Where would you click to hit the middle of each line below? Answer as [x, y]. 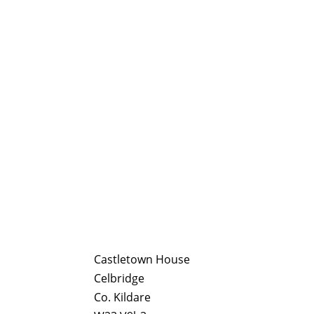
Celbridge [120, 278]
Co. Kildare [123, 297]
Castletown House [142, 259]
